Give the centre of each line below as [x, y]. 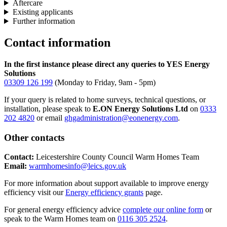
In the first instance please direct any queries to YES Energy [107, 64]
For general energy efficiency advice [63, 210]
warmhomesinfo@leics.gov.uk [78, 166]
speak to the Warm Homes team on [61, 219]
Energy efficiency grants [104, 193]
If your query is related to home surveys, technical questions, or [105, 99]
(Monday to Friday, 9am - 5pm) [104, 82]
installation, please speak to [48, 108]
